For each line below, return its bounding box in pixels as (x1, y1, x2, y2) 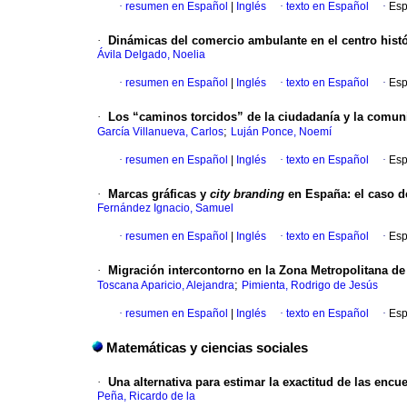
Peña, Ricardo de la (97, 390, 195, 403)
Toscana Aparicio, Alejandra (97, 279, 234, 293)
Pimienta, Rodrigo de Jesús (242, 279, 378, 293)
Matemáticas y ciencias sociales (106, 341, 308, 356)
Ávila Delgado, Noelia (97, 48, 205, 62)
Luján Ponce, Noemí (231, 125, 332, 139)
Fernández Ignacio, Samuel (97, 202, 233, 215)
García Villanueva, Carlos (97, 125, 223, 139)
